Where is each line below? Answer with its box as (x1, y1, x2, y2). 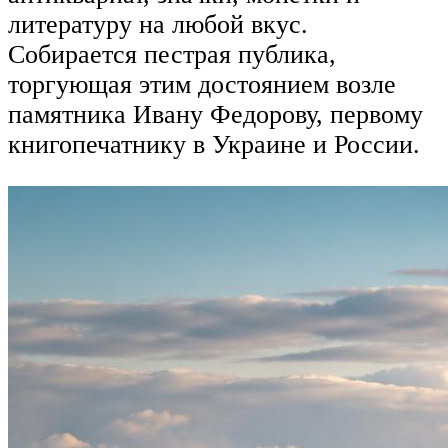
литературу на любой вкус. (8, 10, 308, 40)
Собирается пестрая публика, (8, 40, 336, 70)
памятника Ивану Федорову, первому (8, 100, 423, 130)
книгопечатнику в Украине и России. (8, 130, 434, 160)
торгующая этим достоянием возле (8, 70, 396, 100)
